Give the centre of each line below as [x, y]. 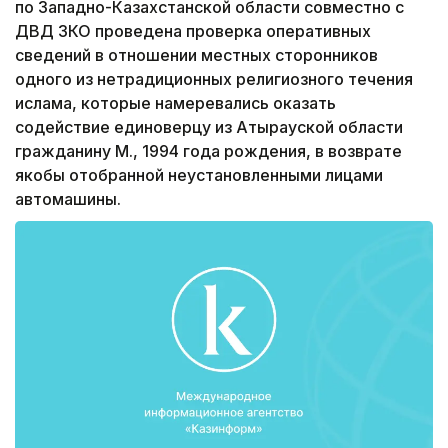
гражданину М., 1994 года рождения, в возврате [208, 151]
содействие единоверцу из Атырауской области [209, 127]
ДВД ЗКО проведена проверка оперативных [193, 31]
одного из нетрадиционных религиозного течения [214, 79]
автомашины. [68, 199]
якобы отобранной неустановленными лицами [199, 175]
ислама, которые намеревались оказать [175, 103]
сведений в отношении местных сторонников [196, 55]
